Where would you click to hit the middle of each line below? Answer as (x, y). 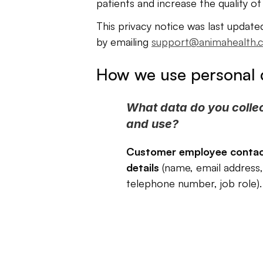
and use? (152, 124)
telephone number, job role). (194, 183)
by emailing (124, 42)
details (142, 167)
